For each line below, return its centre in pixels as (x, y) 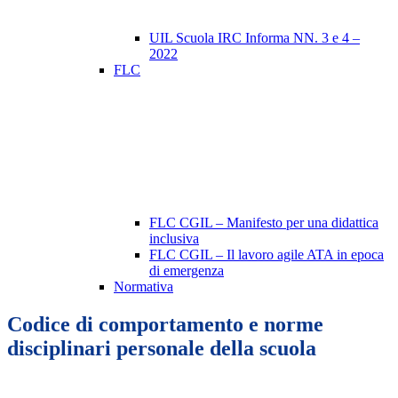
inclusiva (174, 239)
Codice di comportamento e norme (165, 325)
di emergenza (187, 271)
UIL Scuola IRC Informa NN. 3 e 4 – (255, 38)
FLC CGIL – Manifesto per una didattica (264, 223)
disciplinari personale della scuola (162, 349)
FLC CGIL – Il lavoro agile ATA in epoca (267, 255)
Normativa (143, 287)
